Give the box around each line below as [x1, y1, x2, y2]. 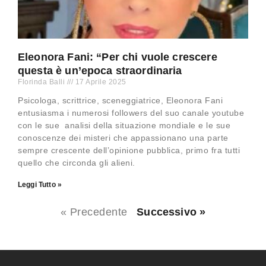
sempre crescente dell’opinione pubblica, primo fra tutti [18, 145, 240, 156]
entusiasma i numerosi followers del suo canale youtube [18, 108, 244, 118]
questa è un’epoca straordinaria [18, 65, 182, 77]
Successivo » [137, 206, 206, 218]
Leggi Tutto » [18, 180, 62, 189]
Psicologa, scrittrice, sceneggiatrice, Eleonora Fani [18, 96, 223, 106]
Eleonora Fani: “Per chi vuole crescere [18, 51, 217, 64]
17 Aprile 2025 [73, 78, 126, 87]
